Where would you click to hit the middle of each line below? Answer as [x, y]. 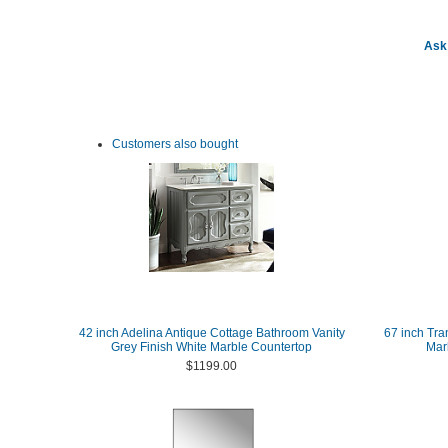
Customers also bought [175, 144]
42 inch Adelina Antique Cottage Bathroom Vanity [211, 333]
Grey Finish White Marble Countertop [211, 347]
